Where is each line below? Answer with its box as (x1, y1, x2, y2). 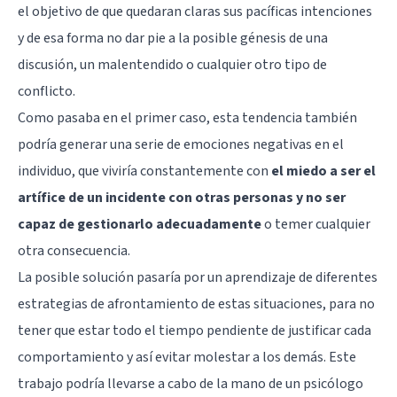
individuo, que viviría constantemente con (18, 161, 271, 182)
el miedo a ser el (271, 161, 376, 182)
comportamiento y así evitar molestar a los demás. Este (18, 347, 356, 368)
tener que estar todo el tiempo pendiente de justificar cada (18, 321, 371, 341)
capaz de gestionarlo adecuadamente (18, 214, 261, 235)
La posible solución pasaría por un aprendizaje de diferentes (18, 268, 378, 288)
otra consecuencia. (18, 241, 130, 261)
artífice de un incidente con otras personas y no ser (18, 188, 346, 208)
